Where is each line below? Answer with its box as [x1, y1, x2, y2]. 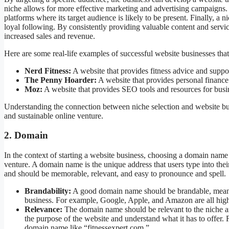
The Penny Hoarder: [25, 75, 97, 84]
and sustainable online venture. [4, 111, 103, 120]
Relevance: [25, 204, 62, 214]
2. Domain [4, 130, 48, 141]
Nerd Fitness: [25, 66, 71, 75]
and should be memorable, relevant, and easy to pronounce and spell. [4, 169, 226, 178]
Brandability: [25, 186, 71, 195]
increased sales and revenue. [4, 31, 95, 40]
